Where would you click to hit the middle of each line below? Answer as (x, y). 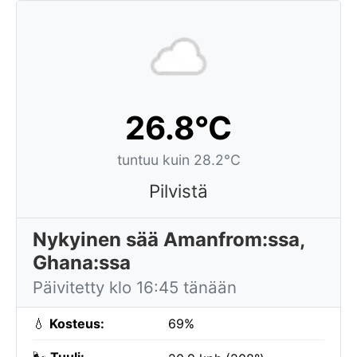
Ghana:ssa (82, 263)
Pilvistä (178, 191)
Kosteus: (77, 324)
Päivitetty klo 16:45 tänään (135, 287)
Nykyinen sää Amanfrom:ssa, (169, 239)
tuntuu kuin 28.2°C (178, 160)
